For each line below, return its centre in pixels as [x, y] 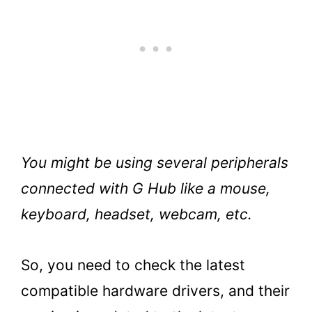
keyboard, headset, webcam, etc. [136, 214]
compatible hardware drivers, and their [155, 290]
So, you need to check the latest [133, 265]
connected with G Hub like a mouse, [146, 188]
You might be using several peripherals [155, 162]
